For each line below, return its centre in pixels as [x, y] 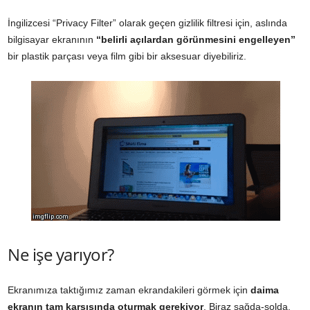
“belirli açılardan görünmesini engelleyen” [196, 39]
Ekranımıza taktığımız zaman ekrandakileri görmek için [129, 290]
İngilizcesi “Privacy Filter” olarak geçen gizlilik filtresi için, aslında [147, 22]
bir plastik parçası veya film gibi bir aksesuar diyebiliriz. [127, 56]
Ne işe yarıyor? [61, 254]
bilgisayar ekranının [52, 39]
